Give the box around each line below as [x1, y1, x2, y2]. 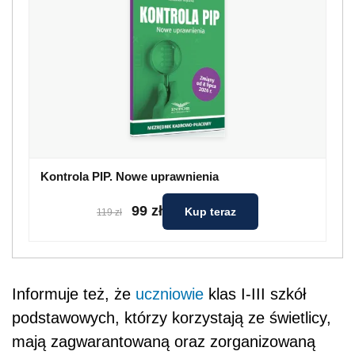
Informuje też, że [12, 284, 136, 303]
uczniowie [136, 284, 204, 303]
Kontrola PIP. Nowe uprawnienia [40, 169, 219, 183]
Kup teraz [185, 204, 236, 218]
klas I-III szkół [204, 284, 306, 303]
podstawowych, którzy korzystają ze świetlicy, [12, 308, 331, 326]
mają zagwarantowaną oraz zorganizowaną [12, 332, 315, 350]
